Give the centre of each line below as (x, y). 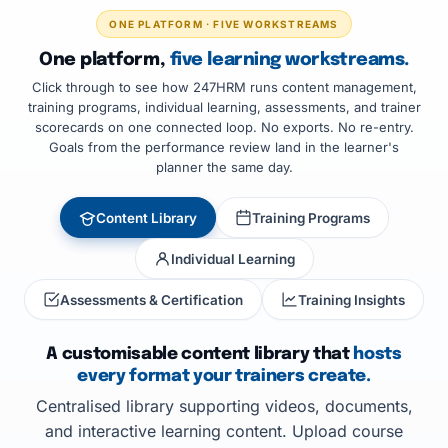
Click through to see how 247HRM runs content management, (224, 87)
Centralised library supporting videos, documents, (224, 406)
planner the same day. (224, 167)
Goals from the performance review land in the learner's (224, 147)
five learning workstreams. (289, 60)
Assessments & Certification (151, 299)
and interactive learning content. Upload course (224, 431)
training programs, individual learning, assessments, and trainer (224, 107)
